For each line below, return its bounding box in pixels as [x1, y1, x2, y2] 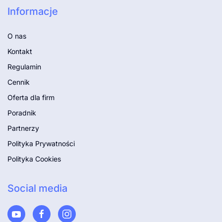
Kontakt [7, 47, 32, 56]
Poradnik [7, 109, 36, 117]
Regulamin [7, 62, 41, 71]
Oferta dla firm [7, 93, 55, 102]
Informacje [7, 5, 58, 18]
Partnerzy [7, 124, 39, 133]
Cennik [7, 78, 30, 87]
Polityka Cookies [7, 155, 61, 164]
